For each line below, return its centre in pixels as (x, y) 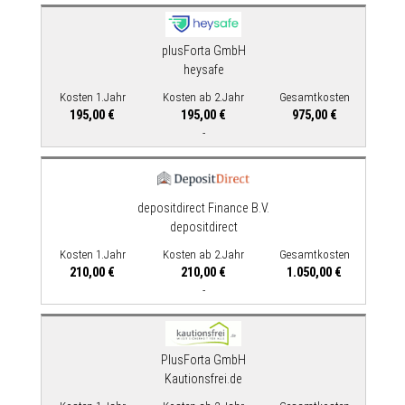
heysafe (203, 70)
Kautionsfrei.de (203, 379)
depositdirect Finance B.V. (203, 208)
